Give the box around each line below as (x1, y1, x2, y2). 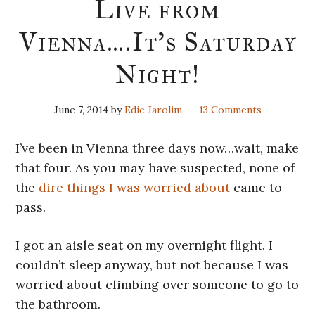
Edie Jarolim (124, 103, 182, 117)
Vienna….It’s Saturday (18, 27, 297, 58)
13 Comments (198, 103, 262, 117)
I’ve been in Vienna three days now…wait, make (15, 140, 300, 157)
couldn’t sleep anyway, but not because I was (15, 257, 289, 274)
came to (230, 179, 283, 196)
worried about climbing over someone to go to (15, 276, 300, 293)
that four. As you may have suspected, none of (15, 160, 295, 176)
